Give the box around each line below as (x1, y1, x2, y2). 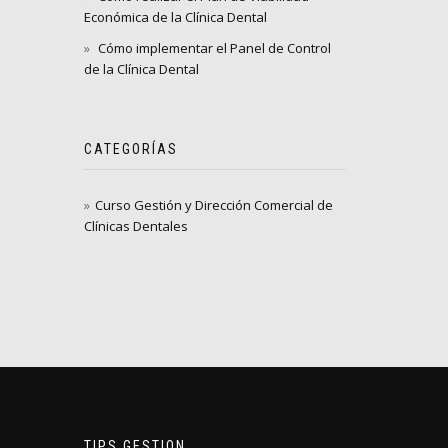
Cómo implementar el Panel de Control (97, 39, 331, 57)
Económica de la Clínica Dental (83, 8, 267, 26)
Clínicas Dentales (83, 217, 188, 235)
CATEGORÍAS (83, 141, 178, 157)
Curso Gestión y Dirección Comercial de (94, 196, 333, 214)
